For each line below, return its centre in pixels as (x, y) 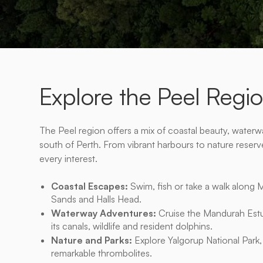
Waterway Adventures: (104, 213)
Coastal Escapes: (90, 186)
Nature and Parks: (92, 240)
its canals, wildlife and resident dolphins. (132, 226)
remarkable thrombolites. (102, 253)
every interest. (69, 159)
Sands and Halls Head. (97, 199)
